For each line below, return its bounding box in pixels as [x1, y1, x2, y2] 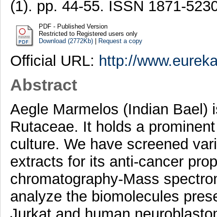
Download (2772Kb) [38, 37, 93, 45]
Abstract [10, 76, 77, 94]
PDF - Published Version [38, 22, 108, 30]
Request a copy [98, 37, 142, 45]
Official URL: [10, 52, 99, 69]
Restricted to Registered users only [38, 30, 138, 37]
